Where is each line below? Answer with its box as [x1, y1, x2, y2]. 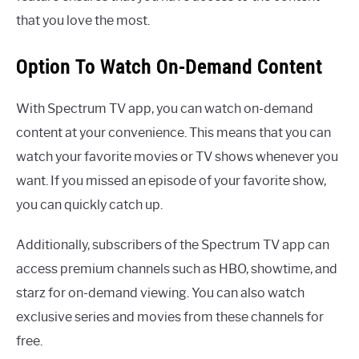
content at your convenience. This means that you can [16, 125, 331, 141]
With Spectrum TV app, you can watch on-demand [16, 101, 313, 117]
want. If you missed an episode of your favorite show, [16, 173, 326, 189]
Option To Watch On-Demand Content [16, 54, 322, 80]
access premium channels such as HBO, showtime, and [16, 261, 337, 277]
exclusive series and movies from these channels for [16, 309, 324, 325]
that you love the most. [16, 13, 150, 29]
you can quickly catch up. [16, 197, 163, 213]
